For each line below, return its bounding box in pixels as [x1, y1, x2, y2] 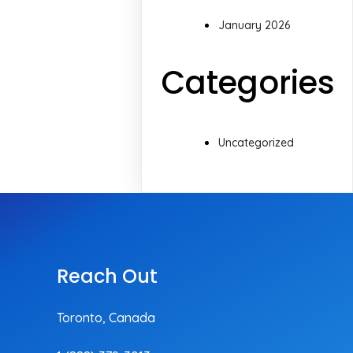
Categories [162, 61, 336, 106]
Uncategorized [218, 135, 295, 150]
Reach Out [56, 262, 158, 289]
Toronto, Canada [56, 309, 155, 325]
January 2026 [218, 18, 291, 33]
